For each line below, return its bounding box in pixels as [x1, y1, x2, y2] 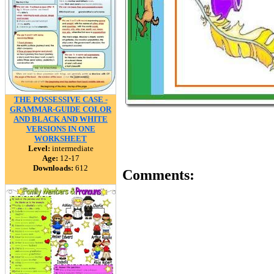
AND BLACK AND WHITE [13, 114, 108, 124]
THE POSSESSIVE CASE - [13, 95, 108, 104]
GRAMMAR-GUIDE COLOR [10, 105, 111, 114]
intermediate [50, 144, 94, 153]
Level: [28, 144, 50, 153]
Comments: [122, 167, 194, 183]
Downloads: [33, 163, 73, 172]
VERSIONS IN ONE [26, 124, 95, 133]
